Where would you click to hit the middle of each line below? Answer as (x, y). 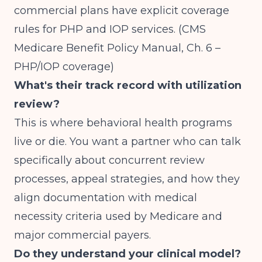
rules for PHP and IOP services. (96, 29)
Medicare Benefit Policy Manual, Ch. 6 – (117, 48)
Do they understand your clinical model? (127, 254)
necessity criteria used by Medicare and (118, 216)
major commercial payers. (82, 235)
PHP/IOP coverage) (64, 67)
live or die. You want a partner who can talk (127, 142)
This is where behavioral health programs (123, 123)
